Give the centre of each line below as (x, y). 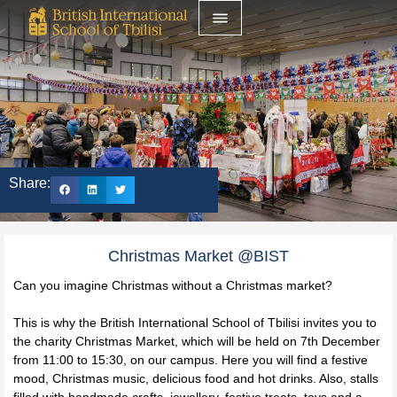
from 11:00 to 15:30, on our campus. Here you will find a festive (191, 360)
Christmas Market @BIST (198, 256)
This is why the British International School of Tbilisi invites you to (195, 323)
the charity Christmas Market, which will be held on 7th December (197, 342)
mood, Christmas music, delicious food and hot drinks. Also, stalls (196, 379)
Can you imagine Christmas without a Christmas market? (173, 286)
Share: (30, 183)
